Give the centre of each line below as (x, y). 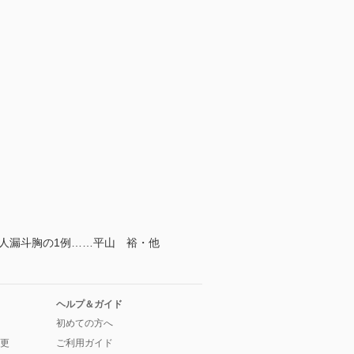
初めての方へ (85, 324)
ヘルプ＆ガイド (89, 305)
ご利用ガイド (85, 343)
